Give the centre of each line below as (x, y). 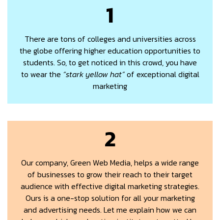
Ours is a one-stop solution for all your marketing (110, 198)
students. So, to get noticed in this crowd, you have (110, 62)
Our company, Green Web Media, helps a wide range (110, 162)
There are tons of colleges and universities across (110, 39)
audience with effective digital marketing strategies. (110, 186)
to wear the (42, 74)
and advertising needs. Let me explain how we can (110, 209)
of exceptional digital (162, 74)
